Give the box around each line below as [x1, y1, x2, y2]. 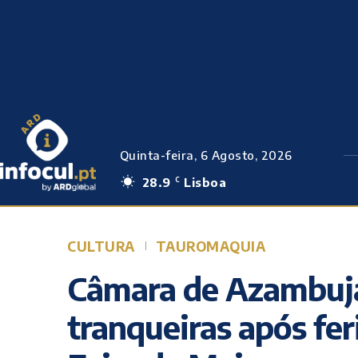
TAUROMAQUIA [155, 237, 265, 255]
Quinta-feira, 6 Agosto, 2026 [119, 148, 292, 162]
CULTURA [67, 237, 135, 255]
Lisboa [184, 175, 227, 189]
